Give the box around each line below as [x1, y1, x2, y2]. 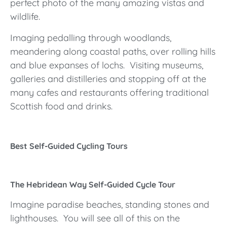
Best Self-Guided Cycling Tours [10, 140, 128, 151]
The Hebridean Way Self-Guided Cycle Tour [10, 179, 175, 190]
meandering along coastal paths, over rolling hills [10, 45, 215, 57]
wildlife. [10, 11, 40, 23]
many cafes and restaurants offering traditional [10, 86, 209, 98]
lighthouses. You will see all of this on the [10, 212, 180, 224]
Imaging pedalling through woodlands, [10, 31, 171, 44]
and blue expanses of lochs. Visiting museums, [10, 59, 203, 71]
